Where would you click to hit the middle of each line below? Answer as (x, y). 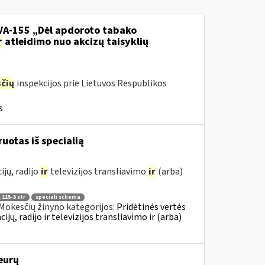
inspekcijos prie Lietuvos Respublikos (91, 83)
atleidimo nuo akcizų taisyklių (75, 42)
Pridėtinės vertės (151, 207)
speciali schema (58, 197)
